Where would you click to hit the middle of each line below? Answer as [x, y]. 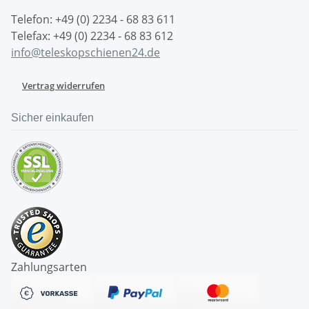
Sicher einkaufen [52, 117]
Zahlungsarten [49, 267]
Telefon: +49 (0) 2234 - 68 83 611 [93, 19]
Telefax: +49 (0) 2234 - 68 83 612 [92, 36]
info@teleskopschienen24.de [86, 52]
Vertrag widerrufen [63, 85]
